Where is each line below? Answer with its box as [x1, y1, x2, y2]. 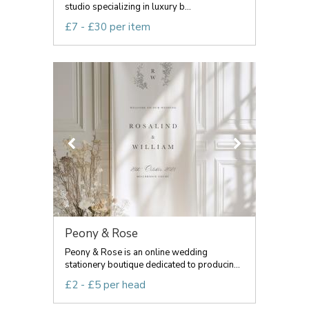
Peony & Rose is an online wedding [65, 246, 208, 259]
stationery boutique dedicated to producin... [65, 259, 240, 271]
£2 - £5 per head [65, 278, 146, 292]
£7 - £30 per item [65, 20, 150, 34]
